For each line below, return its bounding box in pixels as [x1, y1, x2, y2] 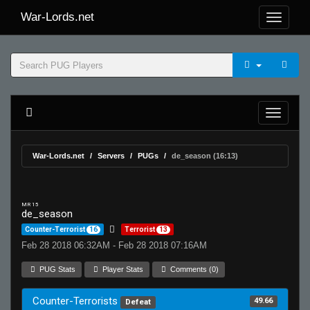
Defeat [125, 298, 151, 307]
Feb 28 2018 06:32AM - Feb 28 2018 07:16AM [21, 240, 207, 250]
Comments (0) [168, 265, 219, 273]
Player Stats [100, 265, 144, 273]
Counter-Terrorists [33, 295, 120, 307]
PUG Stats [37, 265, 76, 273]
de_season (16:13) [172, 152, 238, 160]
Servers [98, 152, 125, 160]
